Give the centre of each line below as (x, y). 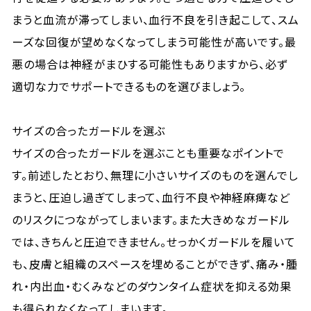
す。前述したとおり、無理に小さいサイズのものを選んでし (155, 175)
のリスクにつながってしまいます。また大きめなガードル (151, 219)
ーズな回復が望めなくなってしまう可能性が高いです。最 (154, 42)
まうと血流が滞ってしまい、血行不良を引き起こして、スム (155, 19)
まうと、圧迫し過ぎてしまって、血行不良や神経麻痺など (151, 197)
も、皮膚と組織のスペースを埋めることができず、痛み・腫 (155, 264)
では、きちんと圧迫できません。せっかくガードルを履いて (154, 242)
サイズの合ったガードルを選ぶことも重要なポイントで (149, 153)
